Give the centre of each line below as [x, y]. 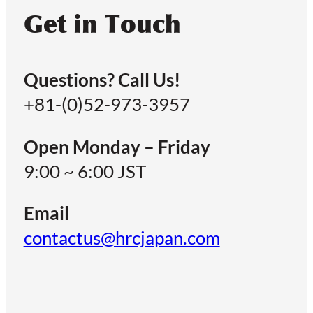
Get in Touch [102, 24]
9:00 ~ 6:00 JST [85, 171]
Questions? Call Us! [102, 80]
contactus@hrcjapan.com [122, 238]
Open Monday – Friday [117, 146]
